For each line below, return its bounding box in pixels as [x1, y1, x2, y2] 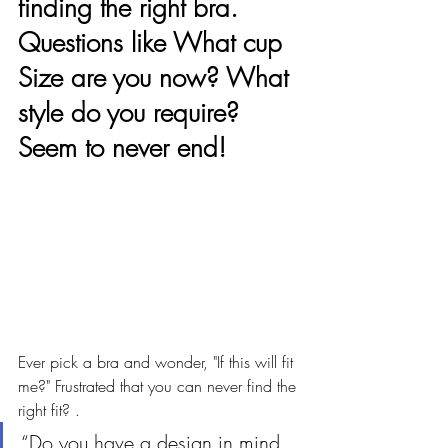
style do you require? [18, 96, 247, 130]
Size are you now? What [18, 61, 296, 95]
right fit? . [18, 398, 85, 421]
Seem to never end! [18, 131, 226, 165]
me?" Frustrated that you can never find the [18, 374, 301, 397]
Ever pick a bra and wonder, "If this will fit [18, 350, 298, 373]
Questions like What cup [18, 26, 290, 60]
